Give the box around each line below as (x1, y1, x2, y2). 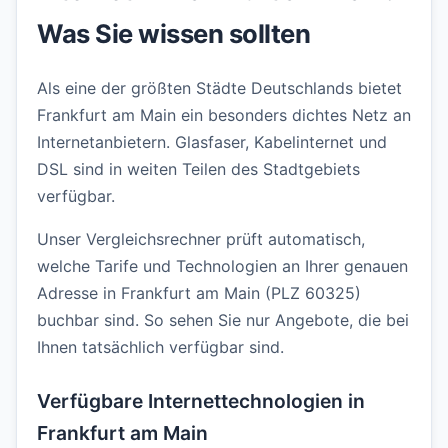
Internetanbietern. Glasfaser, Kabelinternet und (37, 131, 387, 152)
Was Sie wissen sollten (37, 17, 310, 49)
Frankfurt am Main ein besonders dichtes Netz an (37, 104, 411, 125)
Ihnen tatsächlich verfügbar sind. (37, 336, 284, 357)
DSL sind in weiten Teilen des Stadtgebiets (37, 158, 360, 179)
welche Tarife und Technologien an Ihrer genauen (37, 255, 408, 276)
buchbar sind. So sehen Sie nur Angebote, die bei (37, 309, 409, 330)
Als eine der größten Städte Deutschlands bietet (37, 77, 402, 98)
